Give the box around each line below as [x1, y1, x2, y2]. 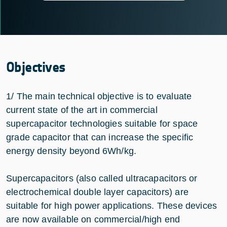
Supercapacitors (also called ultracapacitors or [6, 173, 198, 183]
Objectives [6, 58, 66, 76]
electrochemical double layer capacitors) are [6, 186, 188, 197]
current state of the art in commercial [6, 104, 158, 115]
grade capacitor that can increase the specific [6, 132, 194, 142]
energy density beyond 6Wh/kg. [6, 145, 137, 156]
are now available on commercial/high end [6, 214, 180, 224]
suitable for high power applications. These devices [6, 200, 217, 211]
